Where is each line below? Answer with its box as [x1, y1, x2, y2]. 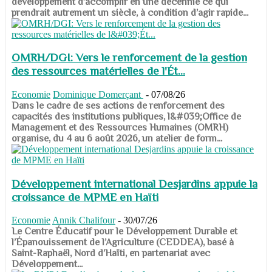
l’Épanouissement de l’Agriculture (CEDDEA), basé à [12, 237, 234, 248]
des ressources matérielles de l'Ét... [12, 64, 185, 78]
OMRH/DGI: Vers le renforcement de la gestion [12, 51, 247, 64]
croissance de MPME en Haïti [12, 190, 158, 203]
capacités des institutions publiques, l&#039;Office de [12, 110, 241, 122]
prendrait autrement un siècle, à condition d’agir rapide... [12, 7, 248, 18]
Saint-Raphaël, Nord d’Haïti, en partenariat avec [12, 248, 210, 259]
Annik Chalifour [52, 215, 115, 226]
